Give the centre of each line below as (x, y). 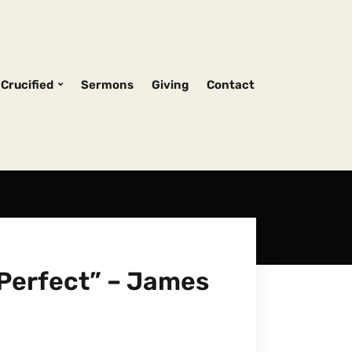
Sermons (107, 84)
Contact (231, 84)
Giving (170, 84)
